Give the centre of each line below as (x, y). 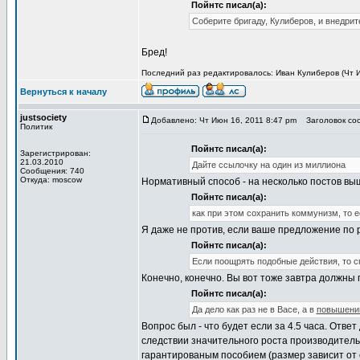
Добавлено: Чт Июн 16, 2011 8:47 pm (224, 120)
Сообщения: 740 (52, 171)
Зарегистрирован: (55, 153)
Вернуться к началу (63, 92)
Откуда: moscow (51, 180)
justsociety (43, 117)
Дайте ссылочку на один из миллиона (268, 165)
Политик (36, 127)
